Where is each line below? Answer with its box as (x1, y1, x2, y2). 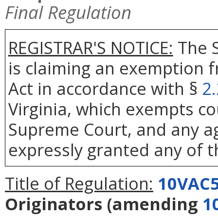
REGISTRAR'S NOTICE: (8, 36, 173, 59)
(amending (103, 192, 202, 215)
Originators (5, 192, 103, 215)
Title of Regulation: (5, 171, 153, 195)
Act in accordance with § (8, 76, 202, 100)
